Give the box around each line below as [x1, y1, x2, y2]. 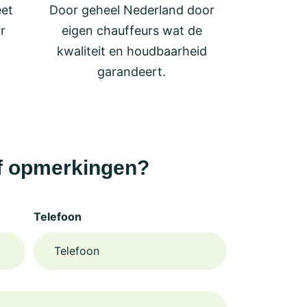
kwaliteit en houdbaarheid [56, 43, 207, 58]
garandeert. [97, 64, 167, 79]
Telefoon [33, 209, 82, 223]
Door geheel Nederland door [49, 2, 214, 17]
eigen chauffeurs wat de [61, 23, 202, 38]
